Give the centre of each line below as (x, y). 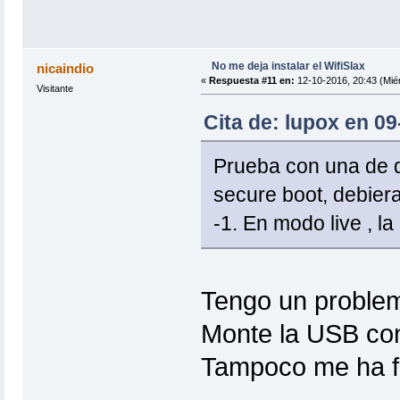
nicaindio (66, 68)
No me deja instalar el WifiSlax (288, 66)
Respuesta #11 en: (251, 80)
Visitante (54, 88)
